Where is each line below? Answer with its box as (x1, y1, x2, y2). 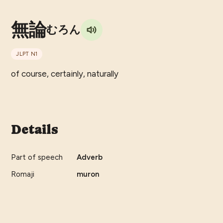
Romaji (11, 170, 35, 179)
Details (11, 122, 58, 137)
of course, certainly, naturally (11, 69, 119, 79)
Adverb (77, 153, 103, 162)
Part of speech (11, 153, 63, 162)
